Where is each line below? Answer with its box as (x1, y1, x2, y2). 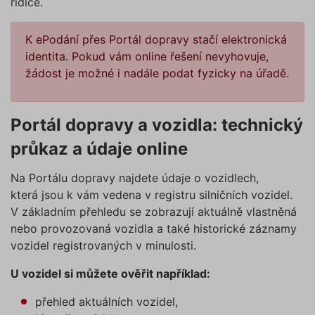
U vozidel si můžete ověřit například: (11, 266, 210, 281)
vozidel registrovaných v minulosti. (11, 238, 196, 252)
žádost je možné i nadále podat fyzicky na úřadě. (25, 65, 289, 80)
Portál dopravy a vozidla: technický (11, 114, 303, 135)
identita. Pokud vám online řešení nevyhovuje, (25, 49, 269, 63)
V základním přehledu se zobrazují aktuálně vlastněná (11, 204, 297, 219)
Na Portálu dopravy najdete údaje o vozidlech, (11, 170, 259, 185)
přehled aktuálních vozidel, (34, 294, 178, 309)
